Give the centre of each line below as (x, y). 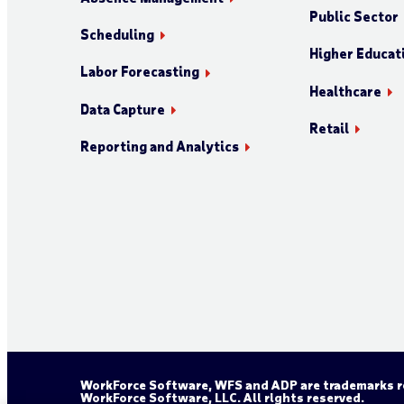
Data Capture (122, 109)
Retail (329, 128)
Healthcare (345, 91)
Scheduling (117, 35)
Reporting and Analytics (159, 146)
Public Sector (353, 17)
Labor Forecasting (139, 72)
